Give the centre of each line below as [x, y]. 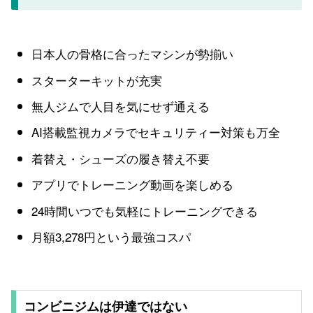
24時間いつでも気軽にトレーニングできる [145, 210]
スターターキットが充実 [97, 80]
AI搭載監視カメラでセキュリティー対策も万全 [156, 132]
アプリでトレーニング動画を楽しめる [133, 184]
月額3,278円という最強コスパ [111, 236]
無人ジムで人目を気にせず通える [121, 105]
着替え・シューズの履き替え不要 [121, 158]
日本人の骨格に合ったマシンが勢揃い [133, 54]
